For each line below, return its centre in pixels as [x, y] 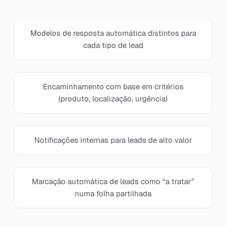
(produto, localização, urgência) [113, 99]
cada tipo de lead [113, 45]
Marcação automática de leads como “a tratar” [113, 181]
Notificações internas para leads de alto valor [113, 140]
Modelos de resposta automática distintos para [113, 33]
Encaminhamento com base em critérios [113, 87]
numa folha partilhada [113, 193]
